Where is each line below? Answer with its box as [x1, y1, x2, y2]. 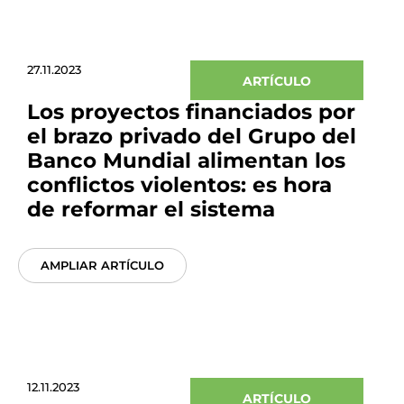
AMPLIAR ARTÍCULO [41, 258, 164, 272]
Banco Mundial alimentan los [27, 148, 345, 173]
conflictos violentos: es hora [27, 172, 332, 197]
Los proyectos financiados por [27, 99, 355, 124]
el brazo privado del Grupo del [27, 124, 356, 149]
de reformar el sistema [27, 197, 275, 222]
